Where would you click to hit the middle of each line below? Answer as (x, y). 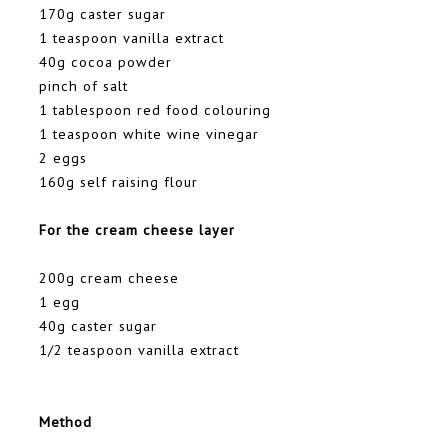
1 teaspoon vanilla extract (131, 38)
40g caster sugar (98, 326)
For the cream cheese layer (139, 230)
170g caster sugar (102, 14)
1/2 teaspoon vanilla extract (139, 350)
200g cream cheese (109, 278)
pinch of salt (83, 86)
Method (68, 422)
